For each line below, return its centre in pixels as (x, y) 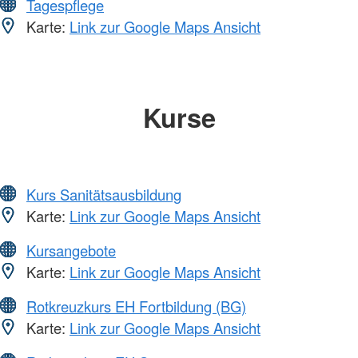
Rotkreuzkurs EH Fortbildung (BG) (136, 306)
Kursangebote (71, 251)
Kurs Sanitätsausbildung (104, 195)
